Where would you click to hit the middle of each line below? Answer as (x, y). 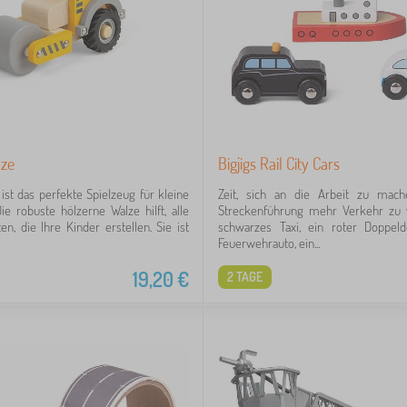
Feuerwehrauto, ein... (269, 243)
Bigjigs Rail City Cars (279, 164)
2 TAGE (245, 277)
